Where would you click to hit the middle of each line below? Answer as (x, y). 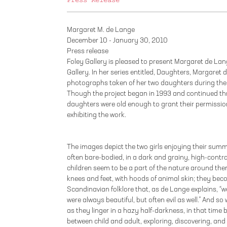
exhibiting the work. (97, 115)
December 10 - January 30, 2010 (117, 41)
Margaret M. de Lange (101, 30)
